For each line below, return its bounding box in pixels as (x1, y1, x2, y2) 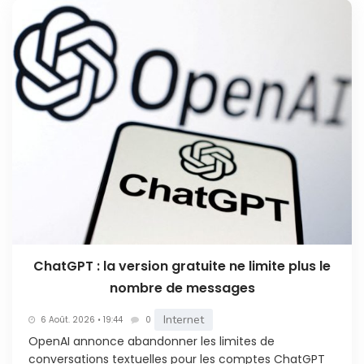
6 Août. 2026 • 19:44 (41, 313, 123, 326)
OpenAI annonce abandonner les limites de (28, 333, 275, 350)
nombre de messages (109, 279, 255, 298)
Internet (163, 312, 204, 328)
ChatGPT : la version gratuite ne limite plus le (33, 257, 331, 276)
